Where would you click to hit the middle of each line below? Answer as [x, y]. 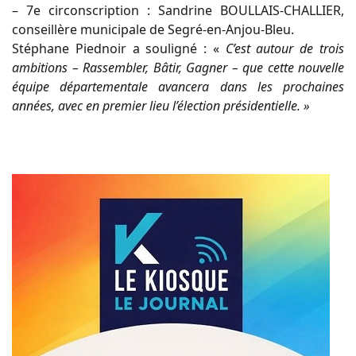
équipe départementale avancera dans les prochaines [178, 86]
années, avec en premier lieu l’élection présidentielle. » [161, 105]
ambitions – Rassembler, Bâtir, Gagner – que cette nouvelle [178, 67]
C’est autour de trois [285, 48]
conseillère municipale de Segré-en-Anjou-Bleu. [153, 29]
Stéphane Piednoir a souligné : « [119, 48]
